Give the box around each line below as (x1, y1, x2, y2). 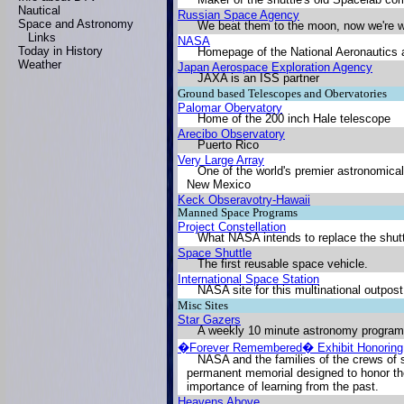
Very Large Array (178, 153, 264, 167)
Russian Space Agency (178, 8, 299, 22)
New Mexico (187, 178, 251, 191)
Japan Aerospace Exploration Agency (178, 60, 372, 74)
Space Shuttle (178, 246, 252, 260)
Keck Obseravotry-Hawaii (178, 193, 310, 207)
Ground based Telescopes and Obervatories (178, 87, 387, 100)
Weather (18, 58, 62, 71)
